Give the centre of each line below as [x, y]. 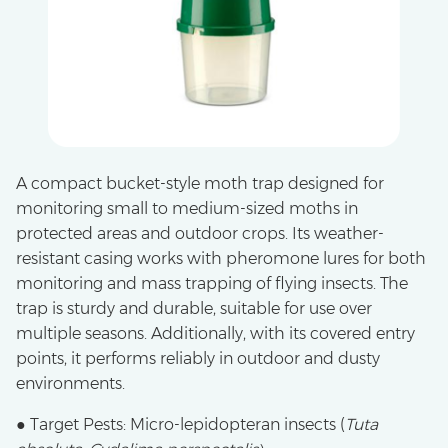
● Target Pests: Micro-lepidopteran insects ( [180, 424]
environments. [70, 383]
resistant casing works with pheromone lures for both [221, 258]
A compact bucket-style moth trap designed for [200, 183]
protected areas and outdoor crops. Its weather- [200, 233]
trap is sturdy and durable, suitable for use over [194, 308]
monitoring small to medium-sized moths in [187, 208]
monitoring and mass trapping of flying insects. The [212, 283]
